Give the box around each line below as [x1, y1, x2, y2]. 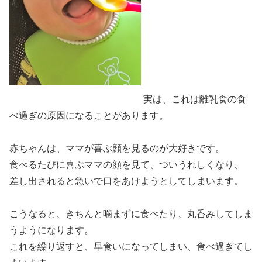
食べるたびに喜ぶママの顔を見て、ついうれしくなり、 [9, 159, 243, 170]
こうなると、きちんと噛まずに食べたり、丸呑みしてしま [9, 208, 253, 219]
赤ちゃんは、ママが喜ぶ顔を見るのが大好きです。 [9, 143, 225, 153]
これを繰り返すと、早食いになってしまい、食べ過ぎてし [9, 241, 253, 251]
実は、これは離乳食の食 [141, 94, 246, 104]
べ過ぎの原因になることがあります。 [9, 110, 168, 120]
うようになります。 [9, 225, 94, 235]
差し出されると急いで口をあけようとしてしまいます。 [9, 175, 243, 186]
